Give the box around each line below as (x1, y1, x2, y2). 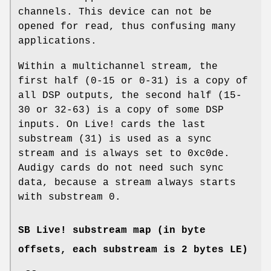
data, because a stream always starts (18, 177, 236, 188)
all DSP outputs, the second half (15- (18, 90, 242, 101)
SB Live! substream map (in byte (18, 225, 206, 237)
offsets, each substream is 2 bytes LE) (18, 244, 248, 256)
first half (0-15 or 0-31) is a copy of (18, 75, 248, 87)
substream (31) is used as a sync (18, 133, 212, 145)
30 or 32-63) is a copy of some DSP (18, 104, 224, 116)
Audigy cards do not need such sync (18, 162, 224, 174)
